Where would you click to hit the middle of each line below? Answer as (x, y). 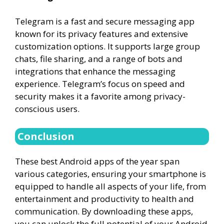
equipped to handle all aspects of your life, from (110, 186)
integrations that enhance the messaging (95, 71)
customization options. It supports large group (107, 46)
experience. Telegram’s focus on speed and (100, 84)
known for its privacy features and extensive (101, 34)
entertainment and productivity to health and (104, 198)
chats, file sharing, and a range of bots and (99, 59)
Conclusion (46, 136)
